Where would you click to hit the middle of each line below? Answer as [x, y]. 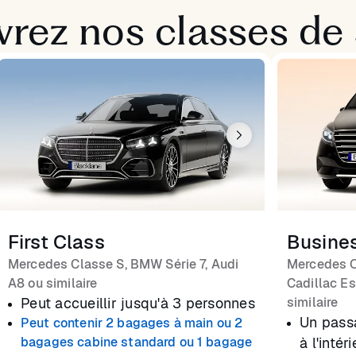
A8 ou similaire [53, 284]
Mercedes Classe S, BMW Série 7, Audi [124, 265]
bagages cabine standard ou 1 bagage [137, 342]
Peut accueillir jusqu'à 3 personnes [138, 304]
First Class [56, 242]
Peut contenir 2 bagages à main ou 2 [132, 323]
